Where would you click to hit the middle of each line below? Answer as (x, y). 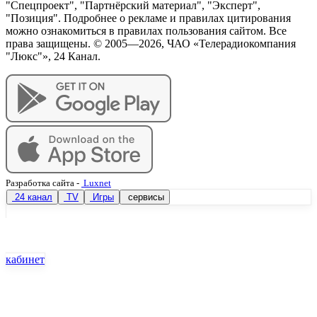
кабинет (25, 259)
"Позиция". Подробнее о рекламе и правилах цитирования (148, 18)
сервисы (145, 197)
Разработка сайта (40, 183)
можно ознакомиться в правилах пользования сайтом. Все (146, 30)
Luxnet (96, 183)
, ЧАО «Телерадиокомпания (229, 43)
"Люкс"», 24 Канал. (53, 56)
